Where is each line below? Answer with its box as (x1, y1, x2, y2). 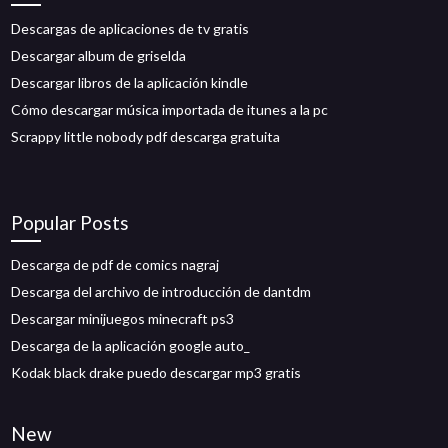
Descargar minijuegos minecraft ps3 (11, 310, 235, 327)
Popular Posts (11, 211, 130, 234)
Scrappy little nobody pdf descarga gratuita (11, 128, 281, 145)
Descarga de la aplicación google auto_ (11, 337, 251, 354)
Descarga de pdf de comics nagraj (11, 256, 220, 273)
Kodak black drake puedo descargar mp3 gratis (11, 364, 302, 381)
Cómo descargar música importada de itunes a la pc (11, 101, 329, 118)
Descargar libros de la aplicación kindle (11, 74, 249, 91)
